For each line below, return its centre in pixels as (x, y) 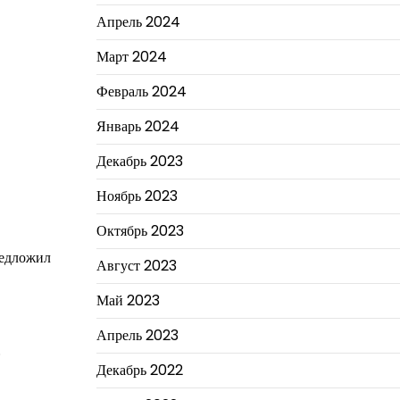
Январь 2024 (137, 126)
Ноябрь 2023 (137, 196)
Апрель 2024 (138, 21)
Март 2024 (131, 56)
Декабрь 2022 (139, 370)
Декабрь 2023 (139, 161)
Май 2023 (128, 300)
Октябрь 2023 (140, 230)
